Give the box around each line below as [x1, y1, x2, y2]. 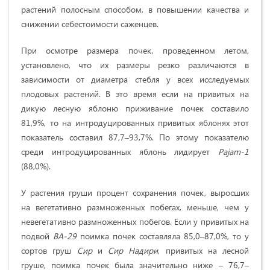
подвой [21, 230, 53, 242]
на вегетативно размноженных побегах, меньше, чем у [21, 201, 249, 213]
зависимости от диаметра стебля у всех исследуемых [21, 73, 249, 85]
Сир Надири [108, 244, 159, 256]
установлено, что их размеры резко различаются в [21, 58, 249, 71]
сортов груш [21, 244, 77, 256]
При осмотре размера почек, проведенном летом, [21, 44, 249, 56]
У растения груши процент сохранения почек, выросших [21, 186, 249, 198]
